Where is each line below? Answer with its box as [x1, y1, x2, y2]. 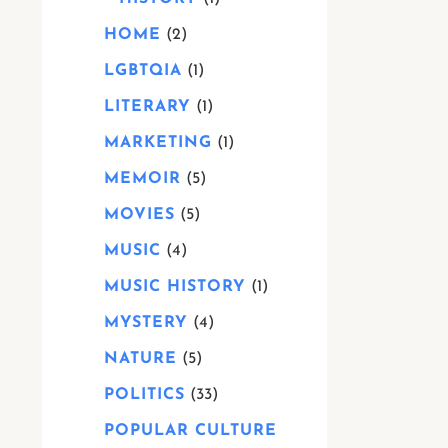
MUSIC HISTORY [104, 279, 246, 295]
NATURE [104, 351, 177, 367]
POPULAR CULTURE [104, 423, 277, 439]
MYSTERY [104, 315, 188, 331]
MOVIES [104, 207, 175, 223]
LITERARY [104, 99, 191, 115]
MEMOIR [104, 171, 181, 187]
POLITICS [104, 387, 185, 403]
